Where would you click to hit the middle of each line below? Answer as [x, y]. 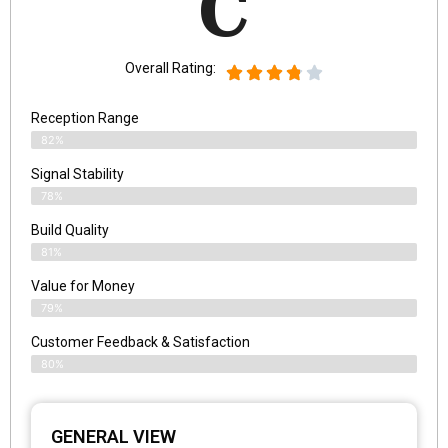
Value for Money [83, 285]
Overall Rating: [170, 67]
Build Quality [70, 229]
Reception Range [85, 117]
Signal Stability [77, 173]
